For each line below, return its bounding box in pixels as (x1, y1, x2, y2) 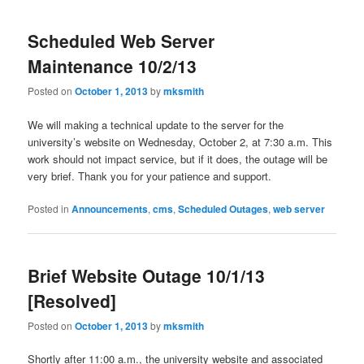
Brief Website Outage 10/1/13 (28, 262, 266, 288)
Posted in (28, 201, 70, 215)
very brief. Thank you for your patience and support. (28, 167, 272, 184)
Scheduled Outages (178, 201, 269, 216)
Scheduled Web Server (28, 28, 215, 54)
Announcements (71, 201, 149, 216)
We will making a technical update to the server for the (28, 116, 284, 132)
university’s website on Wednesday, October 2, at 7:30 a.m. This (28, 133, 333, 149)
